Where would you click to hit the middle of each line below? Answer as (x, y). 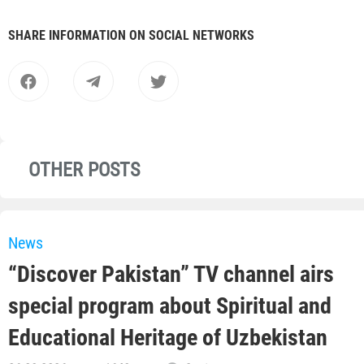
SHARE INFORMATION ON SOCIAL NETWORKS (131, 36)
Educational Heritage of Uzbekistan (168, 338)
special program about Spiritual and (170, 306)
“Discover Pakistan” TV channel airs (171, 275)
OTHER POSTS (84, 170)
